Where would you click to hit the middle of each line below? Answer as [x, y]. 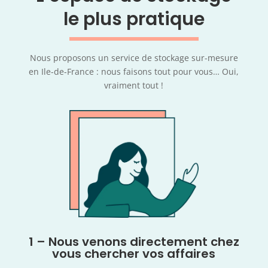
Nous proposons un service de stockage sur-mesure [134, 58]
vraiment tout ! [134, 86]
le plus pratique [134, 19]
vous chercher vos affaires [134, 253]
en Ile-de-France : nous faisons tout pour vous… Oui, [134, 72]
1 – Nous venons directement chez [134, 241]
